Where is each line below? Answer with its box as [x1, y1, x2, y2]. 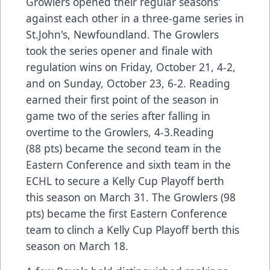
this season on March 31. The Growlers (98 [26, 189, 236, 204]
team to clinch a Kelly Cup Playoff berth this [26, 222, 239, 237]
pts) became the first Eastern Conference [26, 206, 227, 221]
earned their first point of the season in [26, 92, 219, 107]
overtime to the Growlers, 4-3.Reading [26, 124, 214, 139]
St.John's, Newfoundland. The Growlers [26, 27, 219, 42]
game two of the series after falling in [26, 108, 210, 123]
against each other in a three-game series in [26, 10, 244, 25]
